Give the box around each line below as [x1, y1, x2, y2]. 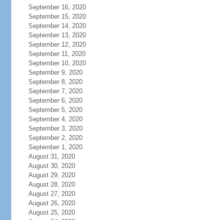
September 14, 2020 [28, 22, 86, 29]
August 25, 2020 [28, 209, 75, 216]
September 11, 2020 [28, 50, 85, 57]
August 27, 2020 [28, 190, 75, 197]
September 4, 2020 [28, 115, 82, 123]
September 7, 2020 [28, 87, 82, 95]
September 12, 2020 [28, 41, 86, 48]
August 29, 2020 [28, 171, 75, 179]
